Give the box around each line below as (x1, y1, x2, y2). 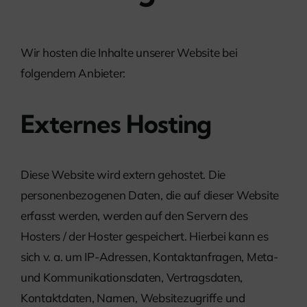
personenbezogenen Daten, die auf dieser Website (21, 188, 280, 203)
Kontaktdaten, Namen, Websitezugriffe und (21, 291, 245, 306)
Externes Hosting (21, 108, 212, 140)
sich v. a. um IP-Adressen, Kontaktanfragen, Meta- (21, 249, 278, 265)
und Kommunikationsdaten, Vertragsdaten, (21, 270, 243, 285)
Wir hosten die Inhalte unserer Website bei (21, 45, 238, 60)
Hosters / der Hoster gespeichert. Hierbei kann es (21, 229, 269, 244)
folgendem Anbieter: (21, 66, 126, 81)
